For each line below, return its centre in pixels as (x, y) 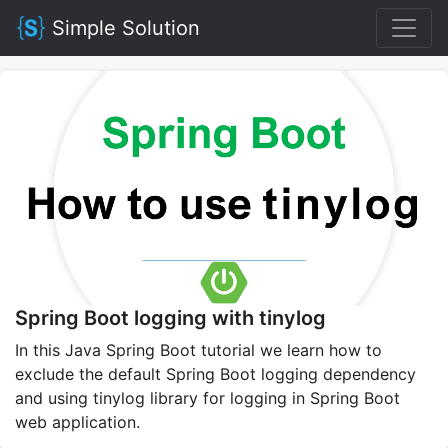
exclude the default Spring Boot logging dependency (215, 374)
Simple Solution (123, 28)
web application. (77, 422)
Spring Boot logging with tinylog (170, 318)
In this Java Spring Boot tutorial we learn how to (198, 350)
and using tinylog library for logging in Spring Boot (207, 398)
